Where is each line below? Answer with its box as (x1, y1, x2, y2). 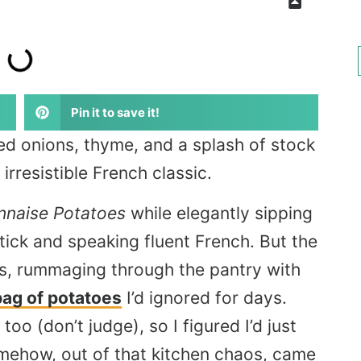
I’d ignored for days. (122, 287, 287, 308)
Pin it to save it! (71, 104, 160, 120)
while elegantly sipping (126, 202, 313, 223)
